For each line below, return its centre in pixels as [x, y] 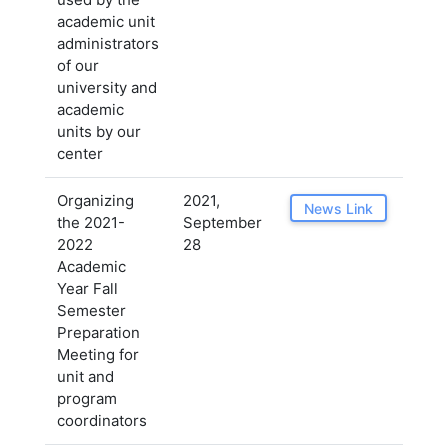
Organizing [95, 200]
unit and [85, 376]
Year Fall [87, 288]
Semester [91, 310]
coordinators [102, 420]
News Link [338, 208]
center [80, 153]
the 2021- [91, 222]
